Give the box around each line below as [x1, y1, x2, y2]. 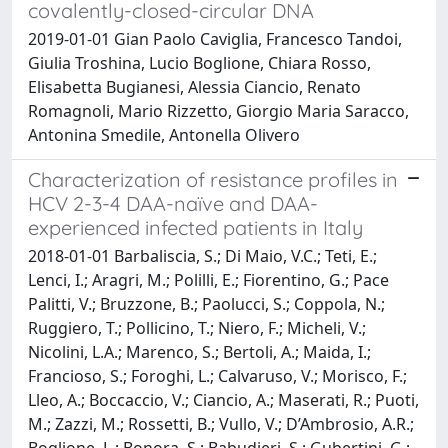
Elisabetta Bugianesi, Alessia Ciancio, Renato [28, 75, 361, 98]
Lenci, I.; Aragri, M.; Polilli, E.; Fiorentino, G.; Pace [28, 268, 389, 291]
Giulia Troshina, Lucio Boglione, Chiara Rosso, [28, 51, 371, 74]
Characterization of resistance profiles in [28, 166, 398, 192]
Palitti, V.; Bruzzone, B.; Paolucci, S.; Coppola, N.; [28, 292, 385, 315]
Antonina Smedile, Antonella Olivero [28, 123, 300, 146]
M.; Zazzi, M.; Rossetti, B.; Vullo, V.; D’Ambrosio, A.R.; [28, 412, 414, 435]
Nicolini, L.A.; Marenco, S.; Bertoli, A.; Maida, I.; [28, 340, 371, 363]
